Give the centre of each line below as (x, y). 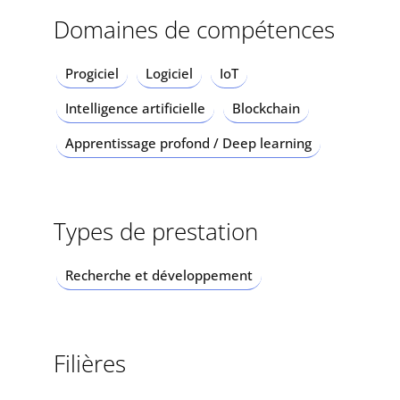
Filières (89, 364)
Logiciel (169, 74)
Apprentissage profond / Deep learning (188, 143)
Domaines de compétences (194, 30)
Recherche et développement (158, 275)
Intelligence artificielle (135, 108)
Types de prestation (155, 232)
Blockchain (266, 108)
